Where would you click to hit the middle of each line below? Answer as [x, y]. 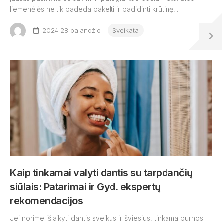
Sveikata [126, 30]
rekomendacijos [46, 201]
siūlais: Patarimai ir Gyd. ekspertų [85, 187]
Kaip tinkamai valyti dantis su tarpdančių [101, 173]
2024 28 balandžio [71, 30]
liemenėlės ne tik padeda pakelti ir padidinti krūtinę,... [95, 9]
